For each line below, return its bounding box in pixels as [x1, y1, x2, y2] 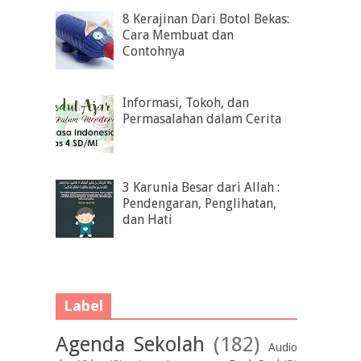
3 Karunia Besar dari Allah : [122, 179, 280, 195]
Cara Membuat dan [122, 27, 234, 43]
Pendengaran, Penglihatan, [122, 195, 277, 211]
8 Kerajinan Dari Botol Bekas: [122, 10, 290, 27]
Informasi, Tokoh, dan [122, 95, 250, 111]
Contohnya [122, 43, 185, 59]
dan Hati [122, 211, 173, 227]
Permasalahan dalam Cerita [122, 111, 282, 127]
